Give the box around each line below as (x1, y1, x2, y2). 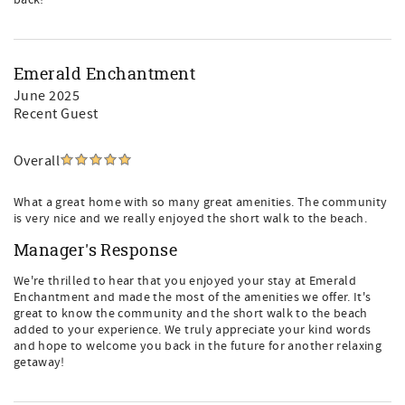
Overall (14, 152, 61, 170)
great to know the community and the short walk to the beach (14, 306, 368, 322)
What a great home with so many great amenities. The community (14, 194, 388, 211)
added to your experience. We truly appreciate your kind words (14, 322, 372, 338)
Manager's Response (14, 239, 178, 260)
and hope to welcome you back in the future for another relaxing (14, 338, 382, 354)
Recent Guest (14, 105, 99, 123)
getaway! (14, 354, 65, 371)
